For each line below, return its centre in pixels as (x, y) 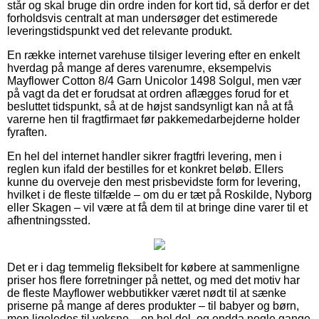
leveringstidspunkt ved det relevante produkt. (120, 31)
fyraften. (27, 132)
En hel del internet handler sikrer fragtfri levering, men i (145, 156)
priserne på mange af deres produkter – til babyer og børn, (153, 305)
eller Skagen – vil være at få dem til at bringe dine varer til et (157, 207)
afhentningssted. (49, 220)
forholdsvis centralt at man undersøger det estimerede (142, 18)
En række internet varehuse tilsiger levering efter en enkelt (153, 55)
